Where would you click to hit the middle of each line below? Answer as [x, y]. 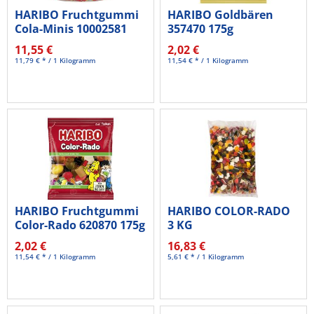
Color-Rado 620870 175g [80, 225]
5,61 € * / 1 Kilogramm [206, 257]
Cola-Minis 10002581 [71, 28]
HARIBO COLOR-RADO [229, 211]
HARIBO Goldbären [221, 14]
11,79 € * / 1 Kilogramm [55, 60]
